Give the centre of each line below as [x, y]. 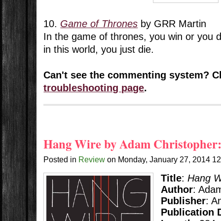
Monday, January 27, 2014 [165, 160]
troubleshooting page [94, 88]
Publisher [183, 201]
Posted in [61, 160]
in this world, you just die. [99, 50]
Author [177, 190]
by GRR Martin [172, 24]
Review [92, 160]
